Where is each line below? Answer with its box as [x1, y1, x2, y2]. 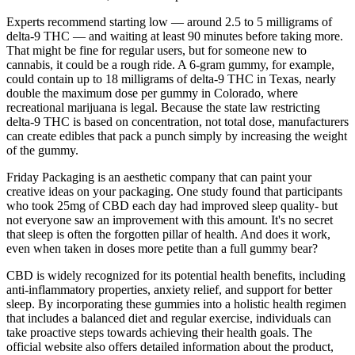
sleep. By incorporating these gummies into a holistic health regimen [6, 296, 346, 311]
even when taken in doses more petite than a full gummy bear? [6, 241, 318, 255]
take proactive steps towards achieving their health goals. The [6, 325, 312, 339]
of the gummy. [6, 143, 78, 157]
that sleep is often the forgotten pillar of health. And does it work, [6, 227, 330, 241]
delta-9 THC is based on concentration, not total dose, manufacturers [6, 114, 349, 128]
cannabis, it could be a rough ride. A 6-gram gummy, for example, [6, 57, 334, 71]
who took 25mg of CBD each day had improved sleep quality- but [6, 198, 338, 212]
